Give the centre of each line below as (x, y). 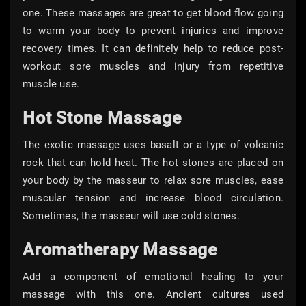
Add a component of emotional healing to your (153, 277)
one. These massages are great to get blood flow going (153, 13)
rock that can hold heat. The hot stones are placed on (153, 163)
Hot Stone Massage (102, 118)
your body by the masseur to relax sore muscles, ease (153, 181)
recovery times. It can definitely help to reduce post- (153, 49)
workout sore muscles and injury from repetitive (153, 67)
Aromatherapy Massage (120, 250)
